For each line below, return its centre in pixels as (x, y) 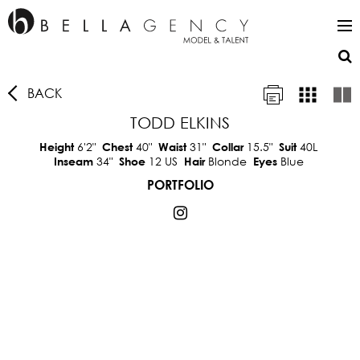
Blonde (227, 161)
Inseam (75, 161)
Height (58, 147)
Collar (229, 147)
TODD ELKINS (180, 123)
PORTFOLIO (180, 184)
